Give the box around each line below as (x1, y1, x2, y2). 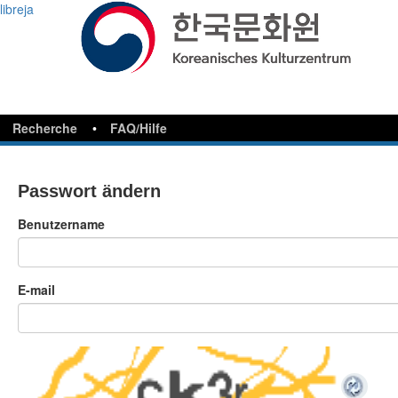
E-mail (18, 281, 55, 298)
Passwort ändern (18, 181, 161, 201)
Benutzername (18, 215, 105, 233)
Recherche (12, 119, 77, 137)
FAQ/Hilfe (110, 119, 167, 137)
